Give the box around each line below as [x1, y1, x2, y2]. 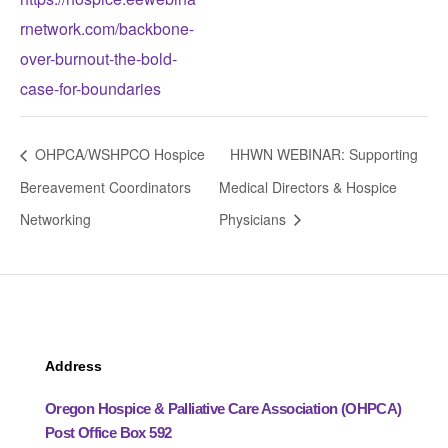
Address [44, 358, 102, 375]
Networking [20, 209, 91, 230]
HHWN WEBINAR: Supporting [230, 144, 419, 165]
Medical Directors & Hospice [219, 176, 398, 197]
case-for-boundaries [20, 77, 161, 101]
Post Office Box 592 [44, 424, 172, 442]
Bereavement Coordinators [20, 176, 191, 197]
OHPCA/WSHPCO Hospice [31, 144, 205, 165]
